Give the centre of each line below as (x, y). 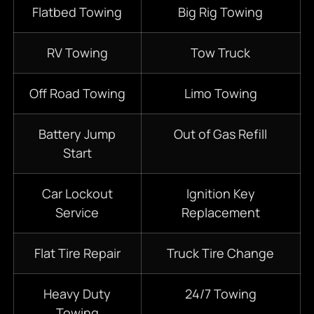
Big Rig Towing (221, 12)
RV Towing (77, 53)
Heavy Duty (77, 294)
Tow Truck (221, 53)
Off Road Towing (77, 94)
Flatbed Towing (77, 12)
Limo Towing (220, 94)
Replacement (220, 213)
